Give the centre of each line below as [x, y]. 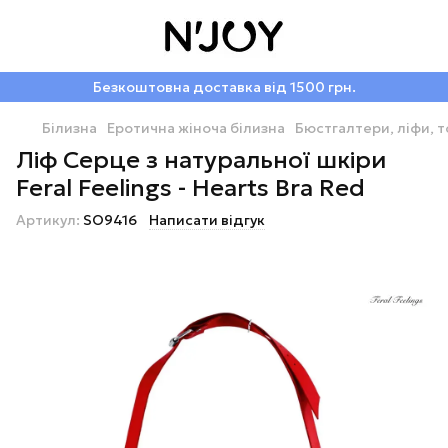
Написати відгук [207, 220]
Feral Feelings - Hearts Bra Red [190, 188]
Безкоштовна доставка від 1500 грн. [224, 87]
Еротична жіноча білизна [196, 128]
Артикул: [48, 220]
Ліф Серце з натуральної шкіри [201, 160]
